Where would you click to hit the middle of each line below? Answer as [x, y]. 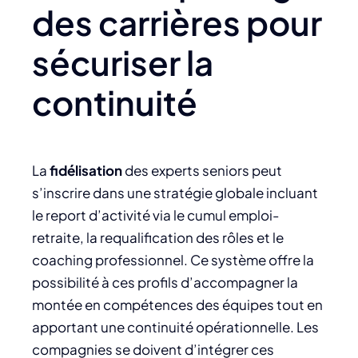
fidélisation [86, 170]
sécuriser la [123, 62]
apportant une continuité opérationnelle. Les [175, 326]
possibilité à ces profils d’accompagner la [165, 282]
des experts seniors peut [202, 170]
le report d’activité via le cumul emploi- [155, 215]
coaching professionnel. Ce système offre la [173, 259]
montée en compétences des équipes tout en [177, 304]
